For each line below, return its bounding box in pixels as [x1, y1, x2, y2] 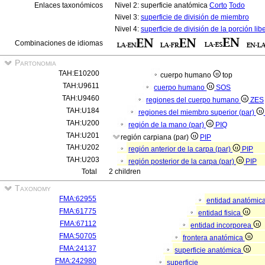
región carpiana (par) [121, 133, 190, 141]
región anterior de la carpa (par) [128, 145, 232, 153]
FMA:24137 [59, 244, 96, 253]
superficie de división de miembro [141, 13, 249, 21]
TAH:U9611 [63, 82, 99, 90]
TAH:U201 [66, 131, 99, 140]
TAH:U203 [66, 156, 99, 164]
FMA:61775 [59, 207, 96, 215]
